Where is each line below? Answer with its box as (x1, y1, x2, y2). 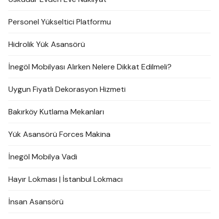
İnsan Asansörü (8, 197, 64, 207)
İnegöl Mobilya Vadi (8, 152, 78, 162)
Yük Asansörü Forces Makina (8, 129, 111, 140)
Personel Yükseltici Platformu (8, 17, 111, 27)
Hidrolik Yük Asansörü (8, 39, 86, 50)
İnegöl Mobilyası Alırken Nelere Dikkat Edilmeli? (8, 62, 172, 72)
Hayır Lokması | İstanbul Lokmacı (8, 174, 123, 185)
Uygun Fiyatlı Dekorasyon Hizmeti (8, 84, 126, 95)
